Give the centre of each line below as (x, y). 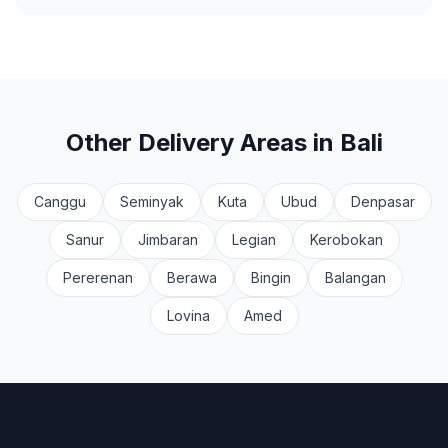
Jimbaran (167, 239)
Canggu (59, 201)
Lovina (188, 315)
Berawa (191, 277)
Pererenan (97, 277)
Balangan (355, 277)
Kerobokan (346, 239)
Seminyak (151, 201)
